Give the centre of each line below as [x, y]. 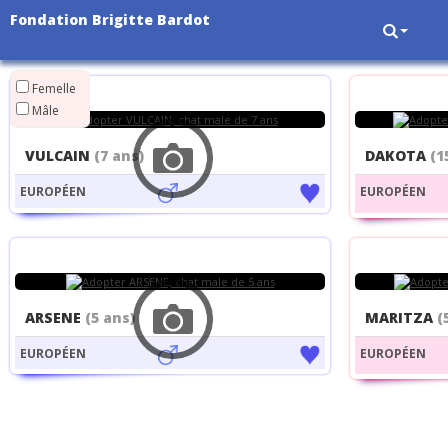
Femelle [52, 88]
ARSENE [55, 317]
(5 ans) [110, 317]
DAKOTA [397, 156]
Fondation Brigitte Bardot [110, 19]
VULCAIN [59, 156]
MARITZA [401, 317]
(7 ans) [119, 156]
